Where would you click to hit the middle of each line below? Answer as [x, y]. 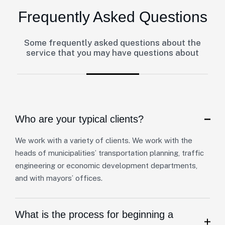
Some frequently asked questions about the [113, 43]
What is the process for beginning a [94, 214]
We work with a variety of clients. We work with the [104, 140]
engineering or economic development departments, [106, 165]
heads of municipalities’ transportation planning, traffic [109, 153]
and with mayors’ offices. [59, 178]
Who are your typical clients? [79, 119]
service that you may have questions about [113, 53]
